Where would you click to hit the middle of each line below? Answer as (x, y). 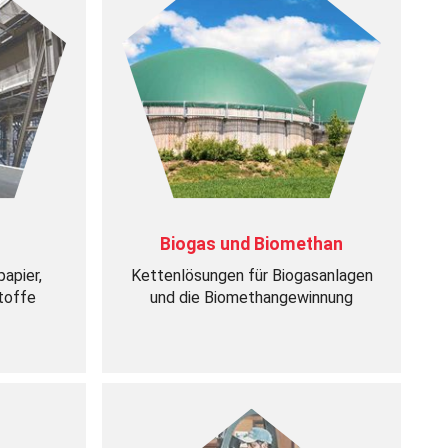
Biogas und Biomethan (252, 244)
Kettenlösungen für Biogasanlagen (251, 275)
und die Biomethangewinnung (252, 297)
